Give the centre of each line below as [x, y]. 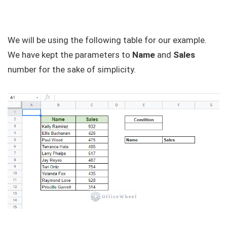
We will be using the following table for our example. [107, 40]
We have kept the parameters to [70, 55]
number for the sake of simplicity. [72, 69]
